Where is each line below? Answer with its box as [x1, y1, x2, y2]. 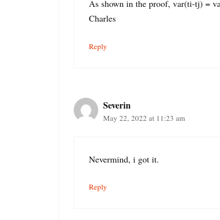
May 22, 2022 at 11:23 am [103, 112, 185, 123]
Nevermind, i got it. [89, 153, 159, 165]
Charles [89, 12, 116, 25]
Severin [103, 98, 131, 111]
